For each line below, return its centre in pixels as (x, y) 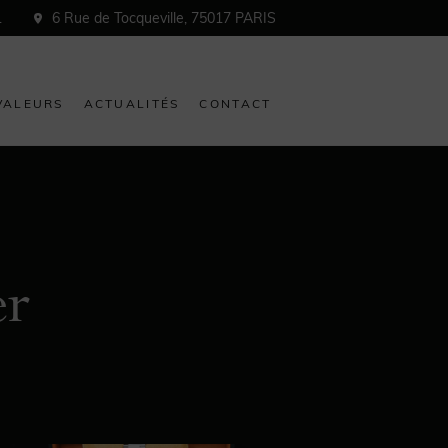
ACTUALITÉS (131, 103)
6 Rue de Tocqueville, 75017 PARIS (164, 18)
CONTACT (235, 103)
